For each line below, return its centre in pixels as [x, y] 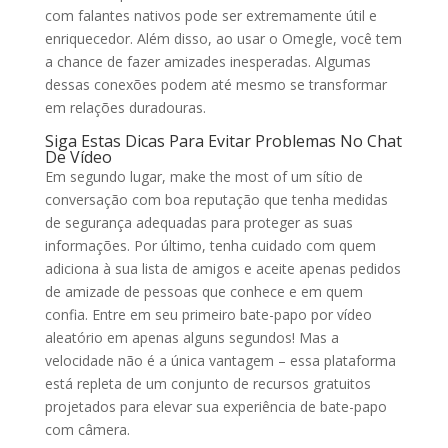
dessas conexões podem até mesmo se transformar [215, 84]
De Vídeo [78, 157]
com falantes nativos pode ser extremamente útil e [210, 15]
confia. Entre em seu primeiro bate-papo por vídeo [208, 314]
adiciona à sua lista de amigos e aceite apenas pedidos [222, 268]
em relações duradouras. [125, 107]
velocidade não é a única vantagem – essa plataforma [220, 360]
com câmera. [87, 429]
